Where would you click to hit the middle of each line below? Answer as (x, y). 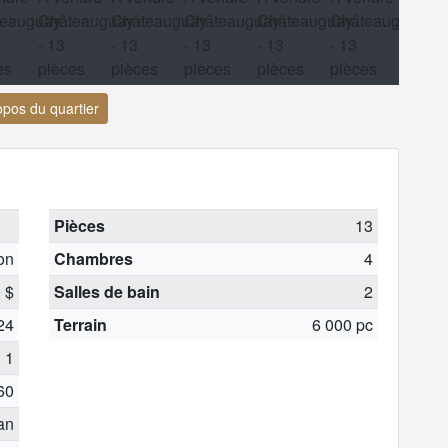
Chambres (93, 258)
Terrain (80, 324)
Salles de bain (106, 291)
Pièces (79, 225)
